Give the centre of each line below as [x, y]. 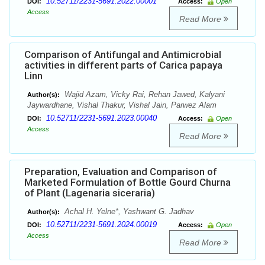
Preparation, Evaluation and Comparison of [121, 172]
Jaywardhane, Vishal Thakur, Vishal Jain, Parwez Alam [122, 105]
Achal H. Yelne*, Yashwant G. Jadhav [128, 212]
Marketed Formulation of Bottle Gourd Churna [127, 182]
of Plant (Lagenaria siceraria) [90, 193]
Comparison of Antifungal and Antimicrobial [123, 55]
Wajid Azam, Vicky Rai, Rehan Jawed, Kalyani [143, 95]
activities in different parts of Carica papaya [123, 65]
